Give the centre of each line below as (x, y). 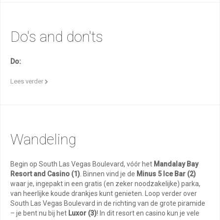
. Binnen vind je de (108, 174)
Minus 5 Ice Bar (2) (166, 174)
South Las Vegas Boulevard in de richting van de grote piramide (108, 203)
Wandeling (43, 139)
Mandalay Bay (176, 164)
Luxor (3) (82, 213)
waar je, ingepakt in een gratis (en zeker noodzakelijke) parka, (105, 184)
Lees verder (27, 81)
